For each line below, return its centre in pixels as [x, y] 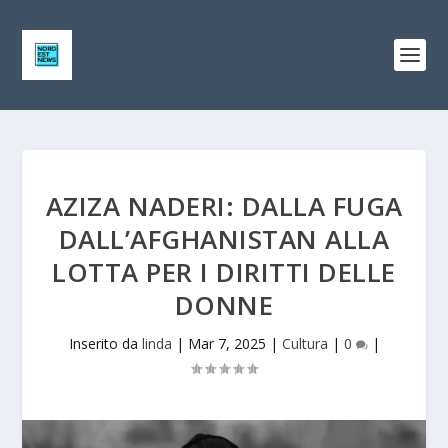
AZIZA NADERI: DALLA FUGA [224, 206]
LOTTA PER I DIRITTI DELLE [224, 272]
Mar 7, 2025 [226, 343]
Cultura [304, 343]
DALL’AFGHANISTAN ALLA [224, 239]
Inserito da [105, 343]
